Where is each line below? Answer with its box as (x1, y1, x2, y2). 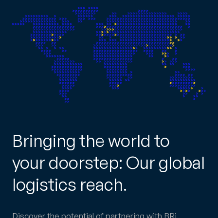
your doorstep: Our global (12, 151, 205, 173)
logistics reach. (12, 173, 127, 195)
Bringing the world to (12, 129, 170, 151)
